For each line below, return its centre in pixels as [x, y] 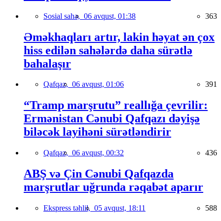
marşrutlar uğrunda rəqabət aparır [113, 187]
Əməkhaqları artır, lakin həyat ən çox [119, 37]
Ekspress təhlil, [69, 208]
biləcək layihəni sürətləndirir [97, 132]
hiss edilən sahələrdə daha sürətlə [108, 50]
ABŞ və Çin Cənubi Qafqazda [99, 174]
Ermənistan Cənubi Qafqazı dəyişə [112, 119]
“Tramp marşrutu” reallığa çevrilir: [116, 105]
